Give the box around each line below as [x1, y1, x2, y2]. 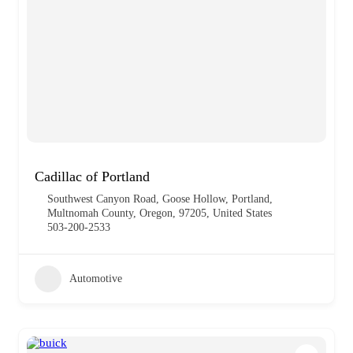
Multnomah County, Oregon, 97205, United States [47, 206, 272, 219]
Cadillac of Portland [35, 168, 150, 184]
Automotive [69, 272, 122, 284]
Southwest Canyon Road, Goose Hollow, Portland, [47, 192, 273, 205]
